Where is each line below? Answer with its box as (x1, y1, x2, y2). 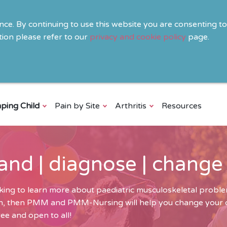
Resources (162, 101, 202, 111)
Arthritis (115, 101, 146, 111)
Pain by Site (55, 101, 100, 111)
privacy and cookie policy (90, 32, 186, 42)
